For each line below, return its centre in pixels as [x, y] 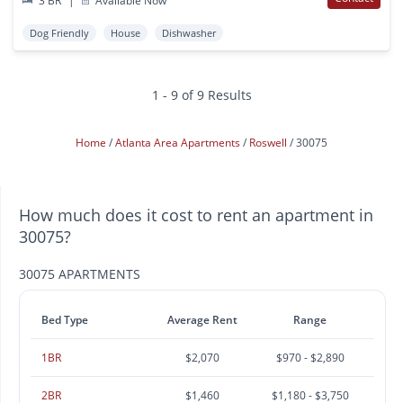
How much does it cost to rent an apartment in [196, 215]
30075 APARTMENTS [80, 274]
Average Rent [202, 320]
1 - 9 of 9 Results [201, 95]
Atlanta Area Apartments [179, 143]
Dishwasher [189, 33]
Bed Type [65, 320]
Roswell [269, 143]
